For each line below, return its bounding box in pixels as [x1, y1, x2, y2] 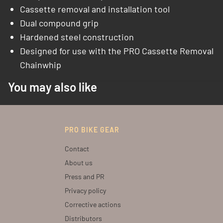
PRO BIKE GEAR [64, 125, 119, 134]
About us [64, 158, 93, 167]
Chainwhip [20, 59, 61, 70]
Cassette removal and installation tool [20, 3, 170, 14]
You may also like [8, 80, 97, 94]
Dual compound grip [20, 17, 99, 28]
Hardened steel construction [20, 31, 134, 42]
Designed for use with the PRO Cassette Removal [20, 45, 214, 56]
